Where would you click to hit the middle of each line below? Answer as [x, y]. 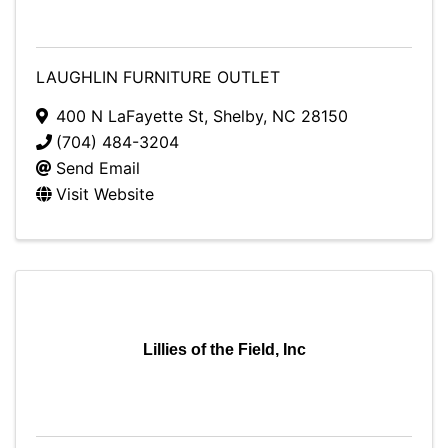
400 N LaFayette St [130, 116]
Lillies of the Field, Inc [224, 349]
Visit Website [105, 194]
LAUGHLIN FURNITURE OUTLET [158, 77]
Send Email [98, 168]
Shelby [238, 116]
